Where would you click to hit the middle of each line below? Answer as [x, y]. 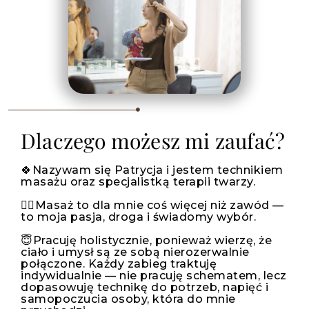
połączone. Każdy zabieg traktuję [119, 264]
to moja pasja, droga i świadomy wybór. [138, 217]
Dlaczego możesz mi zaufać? [153, 141]
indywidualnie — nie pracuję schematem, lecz [154, 276]
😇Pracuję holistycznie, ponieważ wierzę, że [146, 241]
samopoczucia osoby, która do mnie [128, 299]
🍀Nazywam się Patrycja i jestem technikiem [152, 170]
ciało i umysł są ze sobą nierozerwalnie [135, 252]
